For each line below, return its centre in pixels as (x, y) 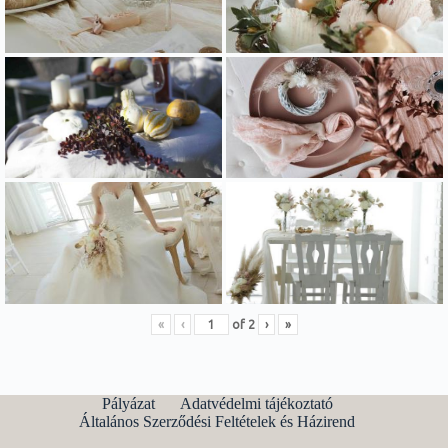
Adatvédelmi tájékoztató (256, 403)
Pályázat (128, 403)
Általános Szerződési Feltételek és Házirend (217, 421)
